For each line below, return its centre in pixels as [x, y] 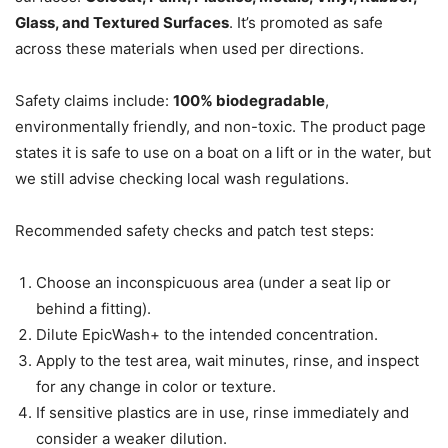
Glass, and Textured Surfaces [122, 23]
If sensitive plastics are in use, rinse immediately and [222, 413]
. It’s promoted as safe [306, 23]
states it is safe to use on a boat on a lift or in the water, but [223, 153]
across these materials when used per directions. [189, 49]
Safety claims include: [94, 101]
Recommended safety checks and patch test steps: [194, 231]
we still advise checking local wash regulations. [182, 179]
